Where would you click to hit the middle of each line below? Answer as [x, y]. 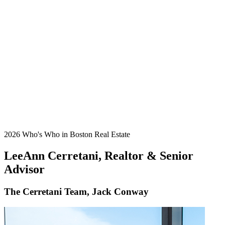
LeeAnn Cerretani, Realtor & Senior [99, 155]
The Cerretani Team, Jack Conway [76, 191]
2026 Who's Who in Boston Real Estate [67, 134]
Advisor [24, 169]
